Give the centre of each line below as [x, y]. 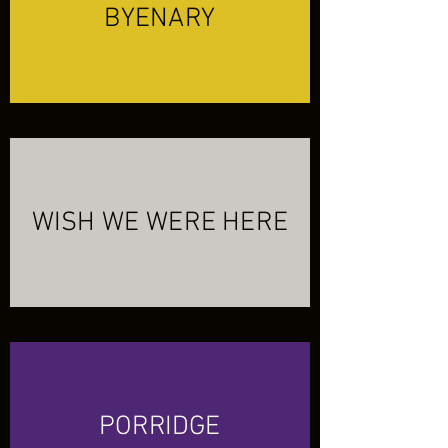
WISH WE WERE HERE [160, 223]
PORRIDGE [160, 426]
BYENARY [160, 19]
